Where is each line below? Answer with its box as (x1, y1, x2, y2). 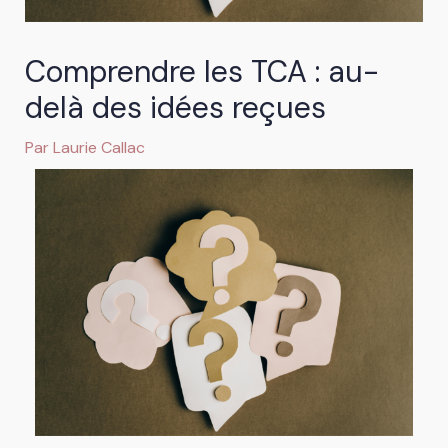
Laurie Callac (52, 136, 145, 158)
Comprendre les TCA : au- (24, 51, 379, 91)
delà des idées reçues (24, 87, 326, 127)
